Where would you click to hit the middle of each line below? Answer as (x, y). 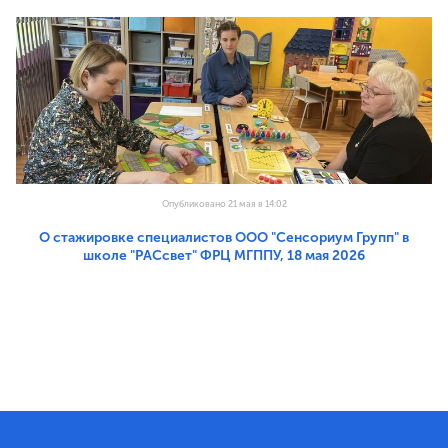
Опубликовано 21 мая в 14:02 (224, 203)
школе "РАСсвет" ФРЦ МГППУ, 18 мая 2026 (224, 255)
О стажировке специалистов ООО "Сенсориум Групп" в (224, 237)
